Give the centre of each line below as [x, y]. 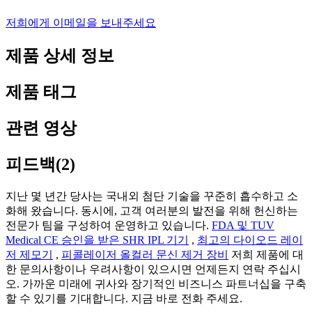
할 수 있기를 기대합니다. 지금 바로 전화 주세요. [124, 298]
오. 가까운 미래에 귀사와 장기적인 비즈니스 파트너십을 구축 [156, 283]
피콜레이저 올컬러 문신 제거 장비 [145, 254]
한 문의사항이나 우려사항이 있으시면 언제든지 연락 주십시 [153, 269]
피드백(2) [40, 165]
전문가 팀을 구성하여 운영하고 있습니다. [109, 225]
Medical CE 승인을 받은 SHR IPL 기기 [97, 240]
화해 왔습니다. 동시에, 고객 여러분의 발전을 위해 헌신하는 [152, 210]
